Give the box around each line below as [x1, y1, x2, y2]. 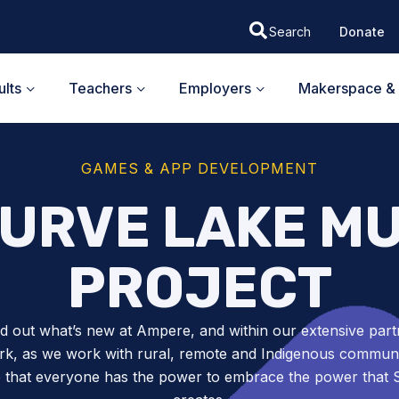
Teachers [69, 78, 132, 97]
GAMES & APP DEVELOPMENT [81, 159, 318, 177]
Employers [179, 78, 251, 97]
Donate [338, 23, 385, 39]
